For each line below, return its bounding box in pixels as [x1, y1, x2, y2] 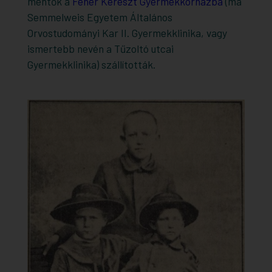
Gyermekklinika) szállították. [27, 57, 155, 71]
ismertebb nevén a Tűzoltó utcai [27, 41, 174, 55]
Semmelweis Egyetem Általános [27, 10, 172, 24]
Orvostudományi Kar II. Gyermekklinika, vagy [27, 25, 227, 39]
